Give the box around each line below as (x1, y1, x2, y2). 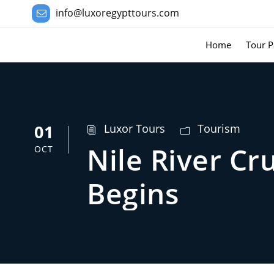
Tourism (198, 121, 240, 136)
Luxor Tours (104, 121, 165, 136)
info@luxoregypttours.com (56, 6, 179, 20)
